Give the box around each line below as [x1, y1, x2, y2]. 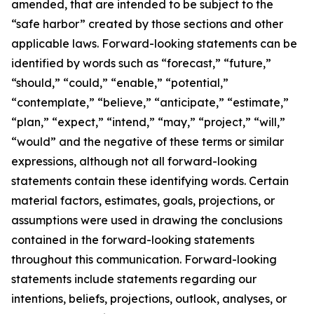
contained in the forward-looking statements [11, 233, 254, 247]
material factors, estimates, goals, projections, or [11, 193, 275, 208]
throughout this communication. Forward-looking [11, 252, 277, 267]
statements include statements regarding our [11, 272, 257, 287]
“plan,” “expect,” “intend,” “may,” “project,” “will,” [11, 115, 285, 130]
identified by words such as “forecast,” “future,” [11, 56, 271, 71]
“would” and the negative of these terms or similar [11, 135, 284, 149]
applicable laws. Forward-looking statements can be [11, 36, 297, 51]
